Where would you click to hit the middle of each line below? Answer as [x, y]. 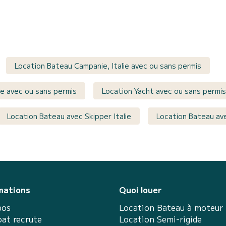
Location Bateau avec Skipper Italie [69, 116]
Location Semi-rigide [160, 219]
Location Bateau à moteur [171, 207]
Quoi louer [140, 189]
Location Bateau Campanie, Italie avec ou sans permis [108, 65]
